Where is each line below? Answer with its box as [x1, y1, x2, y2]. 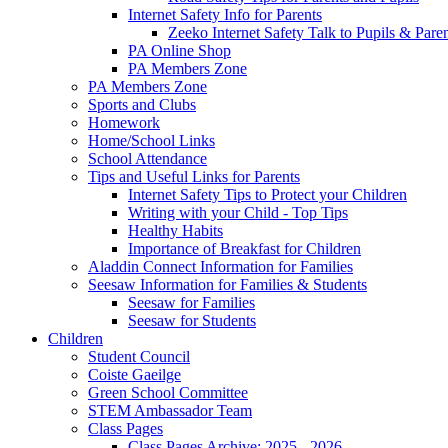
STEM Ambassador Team [88, 401, 252, 419]
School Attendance [88, 149, 207, 167]
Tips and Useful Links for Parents [88, 167, 300, 185]
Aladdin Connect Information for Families [88, 257, 353, 275]
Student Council [88, 347, 190, 365]
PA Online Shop [128, 41, 231, 59]
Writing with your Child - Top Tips [128, 203, 348, 221]
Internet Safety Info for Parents [128, 5, 322, 23]
